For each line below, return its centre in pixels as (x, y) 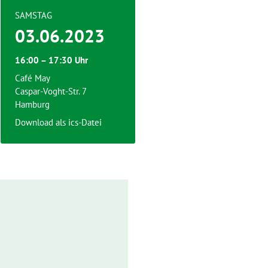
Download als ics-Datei (58, 122)
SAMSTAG (33, 15)
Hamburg (32, 104)
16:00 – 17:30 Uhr (51, 60)
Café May (33, 78)
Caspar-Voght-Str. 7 (51, 91)
